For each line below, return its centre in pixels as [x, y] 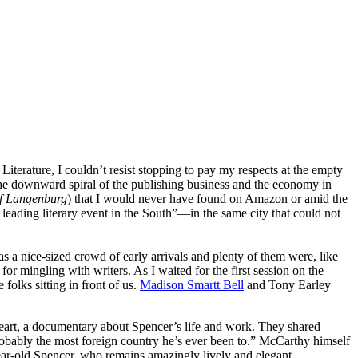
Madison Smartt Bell [192, 284]
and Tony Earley [287, 284]
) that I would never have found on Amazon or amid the [207, 198]
